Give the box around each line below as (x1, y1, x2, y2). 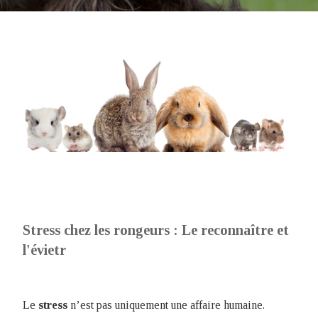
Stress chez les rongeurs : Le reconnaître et (23, 222, 289, 238)
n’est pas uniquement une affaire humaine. (67, 299, 265, 311)
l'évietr (23, 242, 66, 258)
